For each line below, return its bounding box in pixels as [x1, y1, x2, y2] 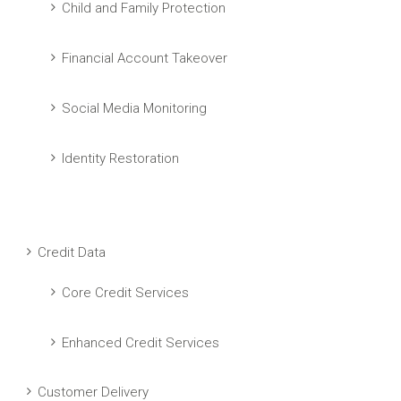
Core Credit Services [62, 285, 189, 301]
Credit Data [38, 244, 106, 260]
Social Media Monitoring [62, 100, 207, 116]
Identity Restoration [62, 150, 179, 166]
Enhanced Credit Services [62, 335, 219, 351]
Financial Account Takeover [62, 50, 227, 66]
